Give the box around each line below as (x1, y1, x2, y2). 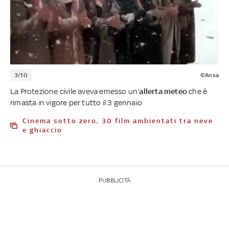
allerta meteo (139, 86, 188, 96)
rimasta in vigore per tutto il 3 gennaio (10, 98, 142, 107)
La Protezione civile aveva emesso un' (10, 86, 140, 96)
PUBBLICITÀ (99, 176, 130, 184)
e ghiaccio (22, 126, 62, 134)
